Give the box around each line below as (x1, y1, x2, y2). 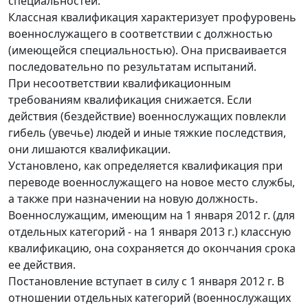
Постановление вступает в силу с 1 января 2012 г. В (8, 273, 284, 289)
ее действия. (8, 256, 76, 272)
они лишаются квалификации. (8, 141, 170, 157)
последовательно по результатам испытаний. (8, 58, 256, 74)
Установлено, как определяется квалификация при (8, 157, 283, 173)
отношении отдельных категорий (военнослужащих (8, 289, 291, 305)
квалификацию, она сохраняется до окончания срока (8, 240, 296, 256)
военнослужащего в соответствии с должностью (8, 25, 272, 41)
